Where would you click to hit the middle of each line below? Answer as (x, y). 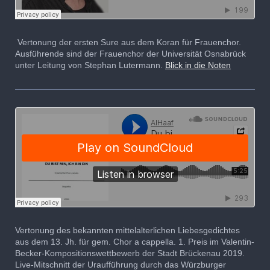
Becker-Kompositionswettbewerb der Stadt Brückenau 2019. (130, 253)
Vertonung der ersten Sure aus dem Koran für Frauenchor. (128, 42)
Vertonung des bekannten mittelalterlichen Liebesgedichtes (127, 230)
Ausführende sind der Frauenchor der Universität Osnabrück (130, 53)
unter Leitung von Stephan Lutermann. (90, 65)
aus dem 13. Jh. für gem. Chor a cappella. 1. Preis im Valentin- (135, 241)
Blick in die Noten (198, 65)
